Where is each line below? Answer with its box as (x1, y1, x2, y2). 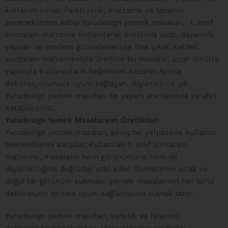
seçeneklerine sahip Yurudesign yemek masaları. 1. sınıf (5, 18, 213, 27)
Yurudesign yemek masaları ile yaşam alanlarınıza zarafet (5, 91, 217, 100)
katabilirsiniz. (5, 103, 54, 112)
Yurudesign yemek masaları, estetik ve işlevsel (5, 211, 179, 220)
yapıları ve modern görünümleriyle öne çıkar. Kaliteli (5, 42, 199, 51)
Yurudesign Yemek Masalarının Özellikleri (5, 116, 159, 125)
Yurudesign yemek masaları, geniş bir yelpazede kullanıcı (5, 128, 216, 137)
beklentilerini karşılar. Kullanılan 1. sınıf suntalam (5, 140, 187, 149)
